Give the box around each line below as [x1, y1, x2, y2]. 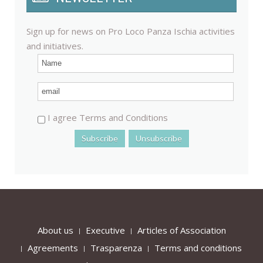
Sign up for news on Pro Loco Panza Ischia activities [26, 25, 235, 38]
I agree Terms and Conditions [45, 112, 168, 124]
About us [37, 224, 73, 237]
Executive [85, 224, 125, 237]
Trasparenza [90, 242, 142, 254]
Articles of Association [137, 224, 226, 237]
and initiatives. [26, 40, 83, 52]
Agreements [28, 242, 78, 254]
